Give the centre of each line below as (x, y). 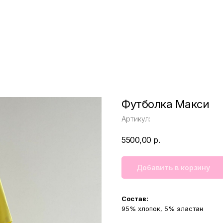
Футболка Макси (165, 104)
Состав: (135, 199)
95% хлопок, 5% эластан (162, 209)
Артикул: (136, 119)
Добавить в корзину (173, 167)
